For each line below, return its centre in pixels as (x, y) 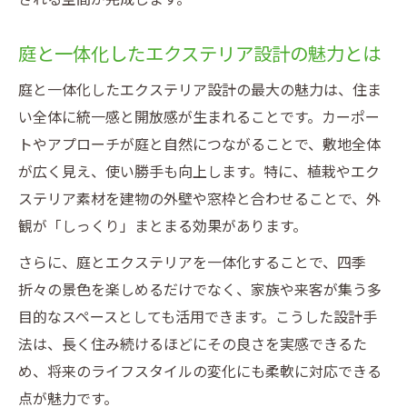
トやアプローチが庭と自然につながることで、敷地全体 (199, 144)
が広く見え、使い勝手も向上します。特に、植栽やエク (199, 172)
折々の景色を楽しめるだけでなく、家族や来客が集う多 (200, 290)
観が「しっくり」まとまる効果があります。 (163, 226)
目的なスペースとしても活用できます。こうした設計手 (198, 317)
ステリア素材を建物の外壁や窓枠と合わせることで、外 (199, 199)
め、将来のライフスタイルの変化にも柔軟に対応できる (200, 372)
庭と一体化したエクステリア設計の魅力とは (199, 54)
